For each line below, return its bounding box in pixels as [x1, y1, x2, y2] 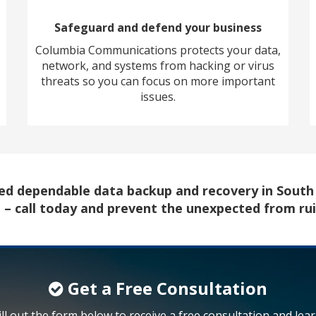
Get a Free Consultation [63, 276, 267, 300]
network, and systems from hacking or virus [42, 58, 274, 74]
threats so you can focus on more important [41, 73, 275, 90]
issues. [140, 89, 176, 105]
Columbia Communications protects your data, [35, 42, 281, 59]
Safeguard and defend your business [54, 20, 262, 36]
